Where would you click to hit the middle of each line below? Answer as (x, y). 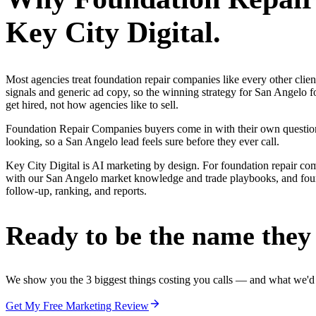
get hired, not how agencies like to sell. (92, 105)
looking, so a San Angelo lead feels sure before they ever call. (142, 142)
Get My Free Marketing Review (77, 305)
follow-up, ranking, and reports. (76, 191)
